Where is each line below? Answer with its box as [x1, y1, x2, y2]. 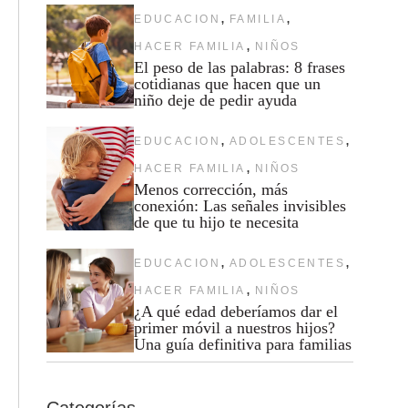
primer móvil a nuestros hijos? [134, 318, 336, 337]
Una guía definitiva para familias [134, 334, 352, 353]
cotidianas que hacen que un [134, 74, 321, 93]
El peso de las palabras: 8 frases [134, 57, 346, 76]
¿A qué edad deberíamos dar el [134, 301, 339, 321]
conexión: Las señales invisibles [134, 196, 347, 215]
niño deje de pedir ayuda [134, 90, 298, 109]
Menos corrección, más [134, 179, 289, 199]
